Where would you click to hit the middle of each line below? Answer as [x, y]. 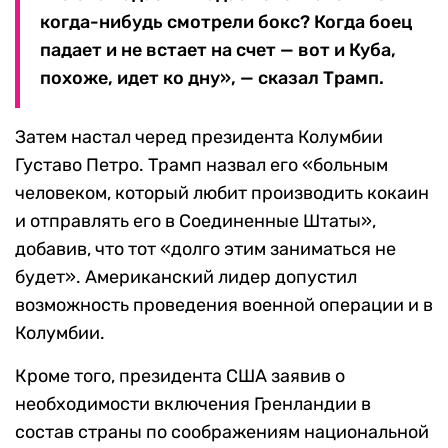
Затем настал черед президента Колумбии [199, 137]
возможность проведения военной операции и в [224, 305]
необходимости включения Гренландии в [193, 404]
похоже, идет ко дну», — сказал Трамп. [212, 78]
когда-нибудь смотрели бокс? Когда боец [226, 22]
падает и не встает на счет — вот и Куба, [218, 50]
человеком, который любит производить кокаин [222, 193]
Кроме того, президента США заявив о [180, 376]
